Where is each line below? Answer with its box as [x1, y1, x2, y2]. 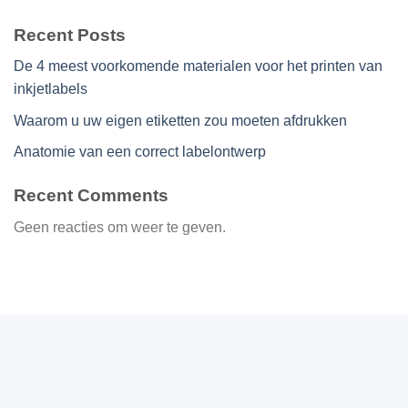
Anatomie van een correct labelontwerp [14, 144, 266, 160]
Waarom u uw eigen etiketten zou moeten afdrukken [14, 112, 347, 128]
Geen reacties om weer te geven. [14, 219, 226, 236]
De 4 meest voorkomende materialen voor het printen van [14, 58, 382, 75]
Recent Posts [14, 25, 126, 45]
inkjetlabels [14, 81, 87, 97]
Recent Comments [14, 186, 168, 206]
